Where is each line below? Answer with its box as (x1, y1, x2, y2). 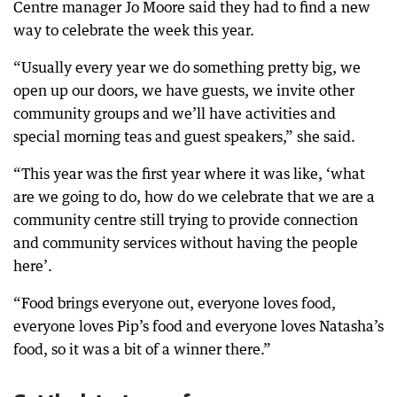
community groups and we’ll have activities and (13, 105, 336, 122)
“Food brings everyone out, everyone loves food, (13, 294, 336, 312)
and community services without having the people (13, 234, 358, 252)
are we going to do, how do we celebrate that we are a (13, 188, 375, 206)
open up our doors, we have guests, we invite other (13, 82, 354, 99)
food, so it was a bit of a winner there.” (13, 340, 271, 358)
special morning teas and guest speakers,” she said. (13, 128, 355, 145)
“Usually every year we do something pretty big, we (13, 58, 361, 76)
